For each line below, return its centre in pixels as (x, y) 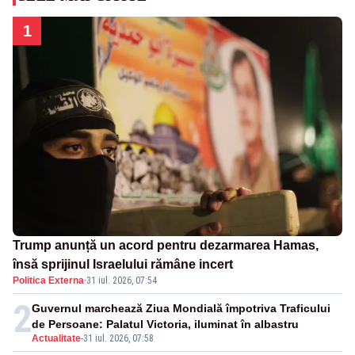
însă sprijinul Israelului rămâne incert (123, 265)
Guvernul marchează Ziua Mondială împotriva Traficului (181, 309)
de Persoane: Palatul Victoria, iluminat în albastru (165, 324)
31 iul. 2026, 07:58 (118, 339)
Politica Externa (48, 281)
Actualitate (56, 339)
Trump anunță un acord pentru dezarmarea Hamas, (166, 246)
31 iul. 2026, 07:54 (122, 281)
